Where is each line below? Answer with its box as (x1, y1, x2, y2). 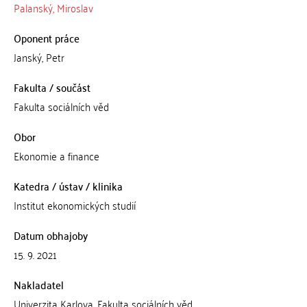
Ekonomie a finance (13, 146, 99, 165)
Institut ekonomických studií (13, 195, 136, 214)
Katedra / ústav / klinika (13, 176, 123, 195)
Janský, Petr (13, 47, 64, 66)
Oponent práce (13, 28, 79, 47)
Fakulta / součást (13, 77, 90, 97)
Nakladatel (13, 275, 64, 294)
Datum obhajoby (13, 225, 88, 245)
